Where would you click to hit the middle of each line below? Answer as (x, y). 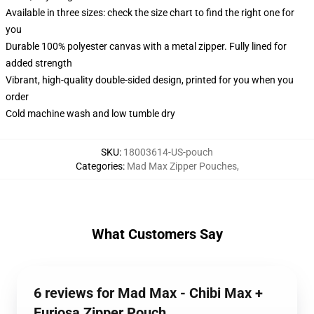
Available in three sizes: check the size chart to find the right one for (150, 13)
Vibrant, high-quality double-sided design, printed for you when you (150, 80)
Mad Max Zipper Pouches (182, 166)
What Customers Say (157, 234)
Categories (99, 166)
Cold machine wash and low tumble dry (90, 114)
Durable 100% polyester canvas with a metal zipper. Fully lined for (146, 46)
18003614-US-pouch (168, 152)
